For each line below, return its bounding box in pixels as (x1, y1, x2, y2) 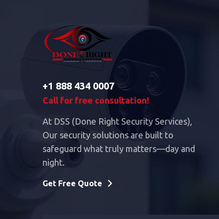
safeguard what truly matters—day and (43, 144, 195, 153)
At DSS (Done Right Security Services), (43, 116, 192, 126)
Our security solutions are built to (43, 130, 174, 140)
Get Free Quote (43, 179, 102, 188)
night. (43, 157, 65, 167)
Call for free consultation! (43, 95, 149, 105)
